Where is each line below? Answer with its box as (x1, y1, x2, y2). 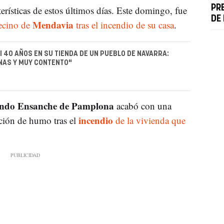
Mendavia (32, 17, 73, 31)
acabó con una (113, 99, 171, 112)
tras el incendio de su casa (73, 18, 174, 31)
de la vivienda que (115, 114, 185, 127)
